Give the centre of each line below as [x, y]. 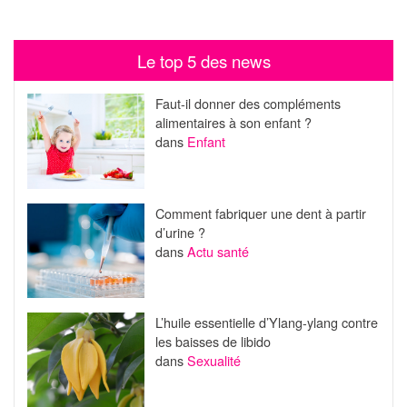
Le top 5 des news [203, 60]
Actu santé [218, 251]
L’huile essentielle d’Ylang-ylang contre [266, 323]
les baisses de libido [213, 342]
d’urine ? [180, 232]
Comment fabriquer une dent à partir [260, 213]
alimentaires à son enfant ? [233, 123]
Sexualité [213, 361]
